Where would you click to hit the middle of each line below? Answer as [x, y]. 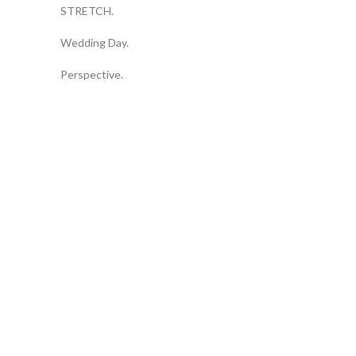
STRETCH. [87, 10]
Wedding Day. [94, 42]
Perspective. [91, 74]
